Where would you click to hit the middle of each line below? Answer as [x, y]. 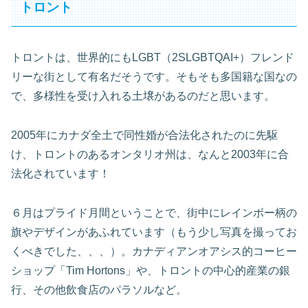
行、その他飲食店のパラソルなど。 [99, 289]
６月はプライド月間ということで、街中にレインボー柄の [154, 212]
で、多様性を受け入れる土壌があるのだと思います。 [143, 96]
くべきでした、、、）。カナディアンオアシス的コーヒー [154, 251]
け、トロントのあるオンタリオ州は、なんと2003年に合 [150, 154]
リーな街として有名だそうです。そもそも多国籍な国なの [154, 77]
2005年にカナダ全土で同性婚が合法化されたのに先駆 [144, 135]
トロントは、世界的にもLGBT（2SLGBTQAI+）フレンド [153, 58]
